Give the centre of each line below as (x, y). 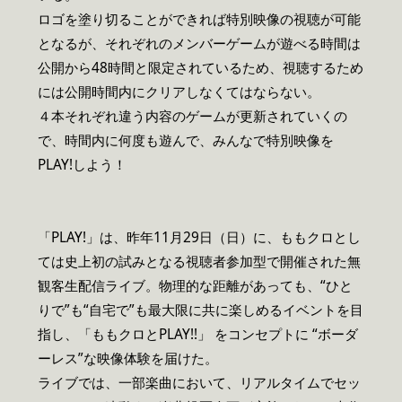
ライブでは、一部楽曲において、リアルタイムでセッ (199, 383)
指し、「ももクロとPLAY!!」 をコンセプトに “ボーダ (198, 335)
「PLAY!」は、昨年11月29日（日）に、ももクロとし (199, 238)
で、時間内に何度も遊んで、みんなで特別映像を (186, 140)
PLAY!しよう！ (82, 164)
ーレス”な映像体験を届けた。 (128, 359)
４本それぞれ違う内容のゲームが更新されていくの (192, 116)
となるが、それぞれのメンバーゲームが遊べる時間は (199, 43)
